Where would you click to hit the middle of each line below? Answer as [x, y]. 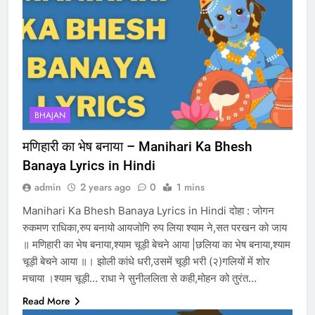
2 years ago [105, 187]
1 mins [191, 187]
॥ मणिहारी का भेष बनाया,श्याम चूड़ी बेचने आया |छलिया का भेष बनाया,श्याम [156, 244]
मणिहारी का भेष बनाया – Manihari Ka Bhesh [137, 146]
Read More [46, 301]
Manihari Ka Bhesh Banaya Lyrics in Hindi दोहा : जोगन [148, 210]
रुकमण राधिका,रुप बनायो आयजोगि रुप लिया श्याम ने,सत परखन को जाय [155, 227]
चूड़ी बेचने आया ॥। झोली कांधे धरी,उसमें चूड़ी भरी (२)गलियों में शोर [146, 261]
